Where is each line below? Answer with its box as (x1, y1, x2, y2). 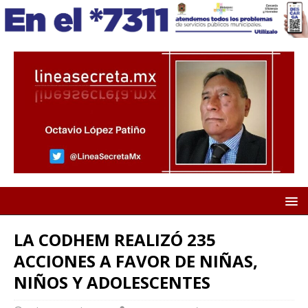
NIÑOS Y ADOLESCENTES (14, 271, 210, 294)
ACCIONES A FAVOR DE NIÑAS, (14, 250, 258, 273)
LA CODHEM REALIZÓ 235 (14, 228, 216, 252)
